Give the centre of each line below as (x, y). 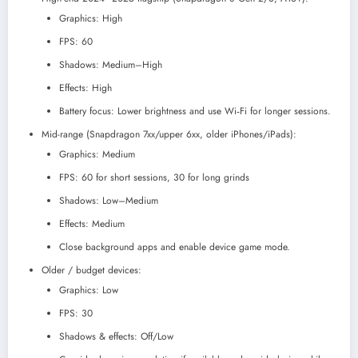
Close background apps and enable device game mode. (175, 247)
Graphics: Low (89, 290)
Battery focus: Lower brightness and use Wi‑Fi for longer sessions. (195, 111)
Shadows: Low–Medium (109, 201)
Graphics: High (91, 19)
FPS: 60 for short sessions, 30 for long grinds (154, 178)
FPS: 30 (76, 314)
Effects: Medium (92, 224)
